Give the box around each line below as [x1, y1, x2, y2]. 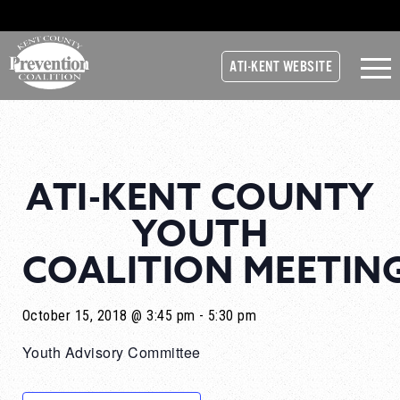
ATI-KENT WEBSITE [229, 58, 332, 77]
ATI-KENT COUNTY [26, 171, 374, 225]
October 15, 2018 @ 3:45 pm [22, 307, 196, 324]
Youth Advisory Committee [22, 342, 201, 362]
